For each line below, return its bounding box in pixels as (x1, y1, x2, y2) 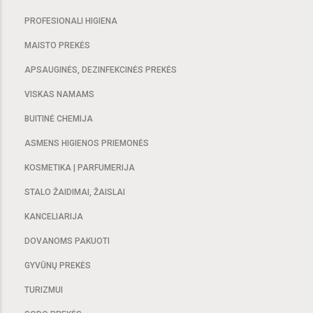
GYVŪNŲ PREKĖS (24, 261, 91, 271)
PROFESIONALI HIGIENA (24, 16, 117, 27)
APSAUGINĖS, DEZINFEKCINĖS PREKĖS (24, 65, 177, 75)
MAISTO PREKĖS (24, 41, 90, 51)
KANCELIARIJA (24, 212, 83, 222)
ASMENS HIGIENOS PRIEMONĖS (24, 138, 149, 149)
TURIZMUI (24, 285, 63, 296)
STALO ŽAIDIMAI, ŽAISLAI (24, 187, 125, 198)
